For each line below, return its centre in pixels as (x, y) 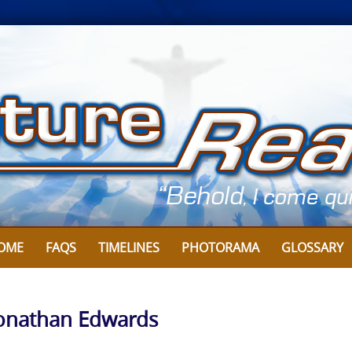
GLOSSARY (312, 247)
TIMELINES (129, 247)
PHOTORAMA (220, 247)
